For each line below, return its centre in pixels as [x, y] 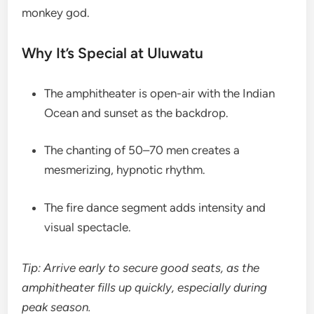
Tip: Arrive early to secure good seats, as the [141, 267]
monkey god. [56, 12]
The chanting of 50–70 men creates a [142, 150]
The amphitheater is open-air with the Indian [160, 93]
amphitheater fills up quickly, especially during [145, 287]
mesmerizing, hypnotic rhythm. [125, 170]
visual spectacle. [88, 227]
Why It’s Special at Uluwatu [113, 53]
